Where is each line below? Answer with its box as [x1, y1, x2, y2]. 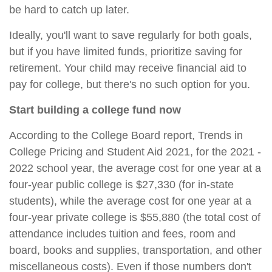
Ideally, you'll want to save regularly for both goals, [9, 29, 252, 41]
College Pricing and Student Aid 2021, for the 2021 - [9, 145, 261, 158]
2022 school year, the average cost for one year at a [9, 161, 261, 174]
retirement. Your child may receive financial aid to [9, 61, 246, 74]
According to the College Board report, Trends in [9, 129, 243, 141]
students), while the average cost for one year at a [9, 194, 251, 207]
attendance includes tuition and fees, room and [9, 227, 236, 240]
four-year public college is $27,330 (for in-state [9, 178, 234, 191]
